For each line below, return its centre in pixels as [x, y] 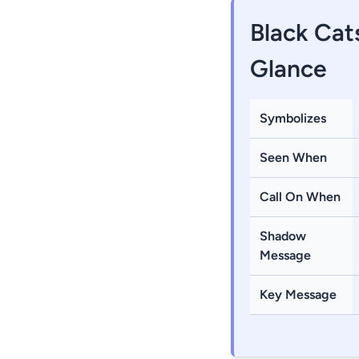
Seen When [293, 157]
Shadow [283, 236]
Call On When [300, 197]
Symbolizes [293, 118]
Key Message [298, 294]
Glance [288, 69]
